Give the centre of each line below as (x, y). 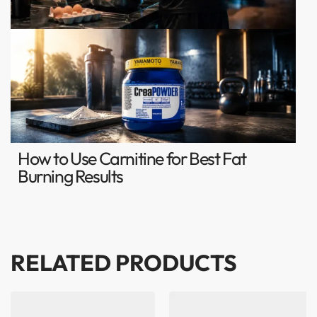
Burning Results (70, 177)
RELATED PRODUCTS (124, 263)
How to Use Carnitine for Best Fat (132, 159)
